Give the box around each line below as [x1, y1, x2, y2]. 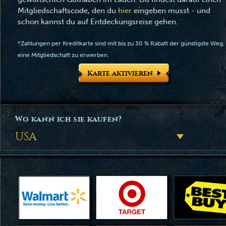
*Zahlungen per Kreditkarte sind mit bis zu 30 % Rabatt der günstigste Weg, [18, 40, 224, 47]
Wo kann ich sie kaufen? [15, 115, 122, 124]
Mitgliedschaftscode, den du [18, 6, 118, 15]
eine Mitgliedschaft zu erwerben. [18, 51, 109, 59]
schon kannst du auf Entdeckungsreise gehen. [18, 17, 178, 26]
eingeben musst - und [132, 6, 210, 15]
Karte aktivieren [87, 69, 153, 78]
